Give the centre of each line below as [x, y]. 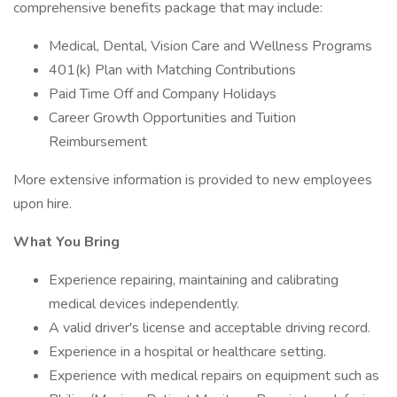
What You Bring [66, 242]
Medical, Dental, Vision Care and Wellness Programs [210, 46]
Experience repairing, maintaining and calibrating [194, 280]
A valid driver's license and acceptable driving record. [210, 328]
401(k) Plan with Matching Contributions [172, 70]
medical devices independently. [144, 304]
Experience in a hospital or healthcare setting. [187, 352]
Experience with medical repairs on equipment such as [214, 376]
